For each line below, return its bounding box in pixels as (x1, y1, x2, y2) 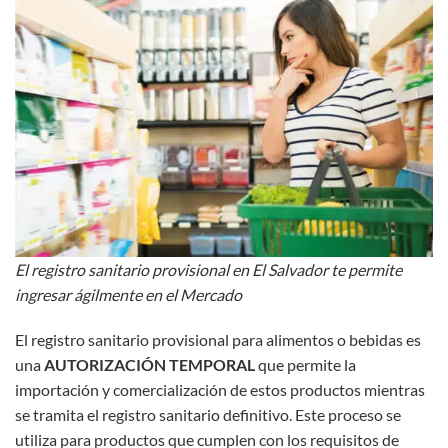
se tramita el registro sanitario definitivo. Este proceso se (15, 405, 401, 425)
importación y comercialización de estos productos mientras (15, 380, 425, 400)
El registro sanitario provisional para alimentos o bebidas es (15, 330, 421, 350)
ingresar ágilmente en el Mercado (15, 284, 242, 304)
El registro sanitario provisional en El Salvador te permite (15, 259, 402, 279)
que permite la (255, 355, 356, 375)
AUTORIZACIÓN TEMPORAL (44, 355, 255, 375)
